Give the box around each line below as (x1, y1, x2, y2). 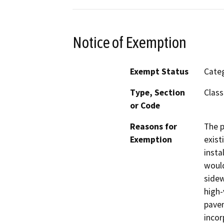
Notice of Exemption (72, 33, 186, 51)
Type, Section (130, 87, 185, 98)
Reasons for (130, 121, 177, 132)
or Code (130, 100, 160, 111)
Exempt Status (130, 66, 188, 77)
